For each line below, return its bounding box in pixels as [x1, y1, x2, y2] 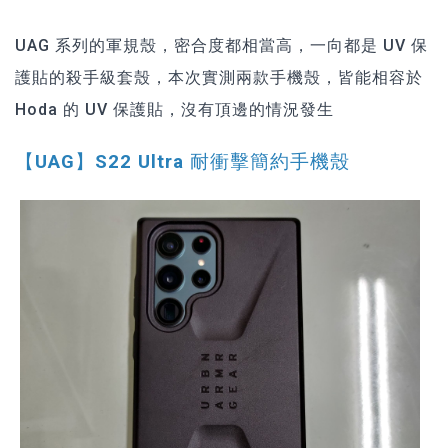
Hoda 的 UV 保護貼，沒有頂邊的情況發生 [15, 99, 334, 119]
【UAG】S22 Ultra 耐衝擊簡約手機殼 [15, 151, 350, 174]
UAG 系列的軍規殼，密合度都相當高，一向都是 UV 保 [15, 35, 428, 55]
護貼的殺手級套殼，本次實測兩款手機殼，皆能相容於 [15, 67, 423, 87]
